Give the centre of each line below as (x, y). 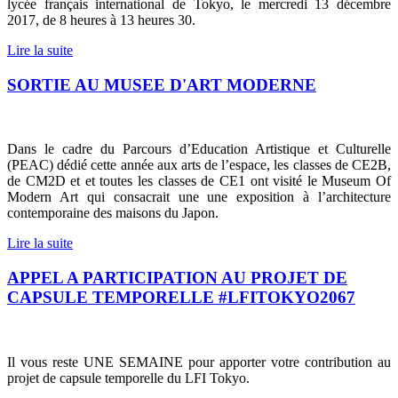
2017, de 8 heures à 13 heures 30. (101, 20)
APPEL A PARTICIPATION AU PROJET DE (177, 277)
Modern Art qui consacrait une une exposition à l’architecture (199, 197)
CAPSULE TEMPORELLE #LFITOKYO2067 (181, 297)
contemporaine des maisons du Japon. (113, 213)
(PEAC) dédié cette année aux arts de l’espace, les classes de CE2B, (199, 165)
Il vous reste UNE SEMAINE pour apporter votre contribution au (199, 362)
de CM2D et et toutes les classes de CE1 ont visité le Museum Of (199, 181)
